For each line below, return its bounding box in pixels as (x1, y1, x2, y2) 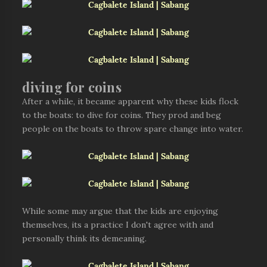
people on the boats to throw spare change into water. (22, 125, 244, 133)
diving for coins (22, 81, 122, 94)
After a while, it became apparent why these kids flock (22, 97, 239, 105)
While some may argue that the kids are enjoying (22, 207, 219, 215)
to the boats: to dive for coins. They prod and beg (22, 111, 222, 119)
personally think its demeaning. (22, 234, 150, 243)
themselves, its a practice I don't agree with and (22, 221, 214, 229)
